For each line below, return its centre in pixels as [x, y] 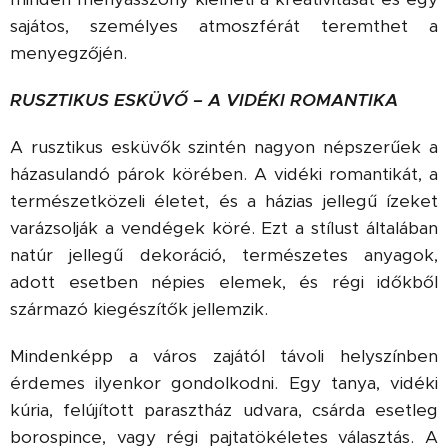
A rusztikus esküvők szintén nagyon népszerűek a [224, 147]
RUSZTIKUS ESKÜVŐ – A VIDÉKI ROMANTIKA [204, 100]
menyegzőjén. [68, 53]
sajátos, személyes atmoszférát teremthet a [224, 26]
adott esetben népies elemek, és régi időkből [224, 282]
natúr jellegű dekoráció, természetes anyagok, [224, 255]
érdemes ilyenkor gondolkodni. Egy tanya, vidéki [224, 383]
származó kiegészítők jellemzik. [139, 309]
